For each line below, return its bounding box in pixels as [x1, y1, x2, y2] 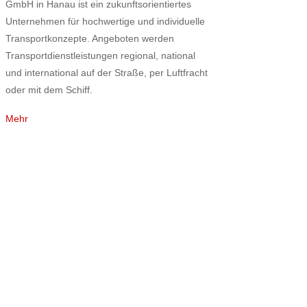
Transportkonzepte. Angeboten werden [5, 32, 175, 44]
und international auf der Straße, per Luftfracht [5, 66, 208, 78]
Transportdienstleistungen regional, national [5, 49, 196, 61]
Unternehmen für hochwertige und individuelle [5, 15, 206, 27]
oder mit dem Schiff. [5, 84, 93, 95]
